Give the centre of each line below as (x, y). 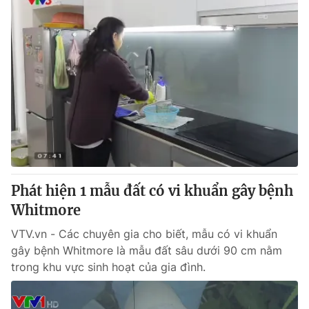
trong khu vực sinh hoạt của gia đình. (108, 267)
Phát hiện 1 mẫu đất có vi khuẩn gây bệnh (152, 191)
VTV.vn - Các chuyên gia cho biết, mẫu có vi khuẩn (144, 234)
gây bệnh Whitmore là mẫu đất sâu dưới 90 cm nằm (147, 250)
